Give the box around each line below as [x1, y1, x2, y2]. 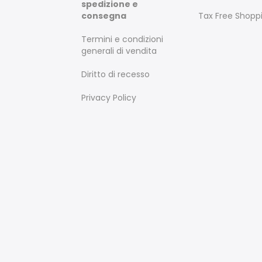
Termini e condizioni [81, 33, 163, 45]
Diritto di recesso [81, 68, 150, 80]
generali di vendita [81, 44, 157, 57]
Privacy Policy [81, 91, 136, 104]
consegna [81, 9, 126, 22]
